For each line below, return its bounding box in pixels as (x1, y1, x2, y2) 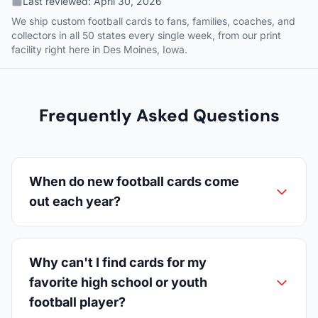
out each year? (29, 194, 121, 209)
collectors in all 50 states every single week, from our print (11, 29, 281, 42)
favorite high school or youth (29, 275, 207, 290)
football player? (29, 295, 126, 310)
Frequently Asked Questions (38, 104, 280, 127)
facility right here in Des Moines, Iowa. (11, 43, 187, 56)
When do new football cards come (29, 174, 239, 190)
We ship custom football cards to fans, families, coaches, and (11, 15, 295, 28)
